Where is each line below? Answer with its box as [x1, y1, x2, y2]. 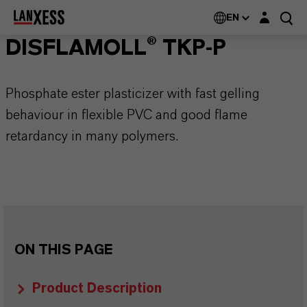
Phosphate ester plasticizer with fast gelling [5, 87, 260, 101]
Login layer [256, 8, 302, 19]
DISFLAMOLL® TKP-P [5, 37, 226, 59]
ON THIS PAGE [14, 243, 112, 257]
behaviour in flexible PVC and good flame [5, 108, 247, 122]
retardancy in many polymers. [5, 130, 178, 143]
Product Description [32, 282, 162, 295]
